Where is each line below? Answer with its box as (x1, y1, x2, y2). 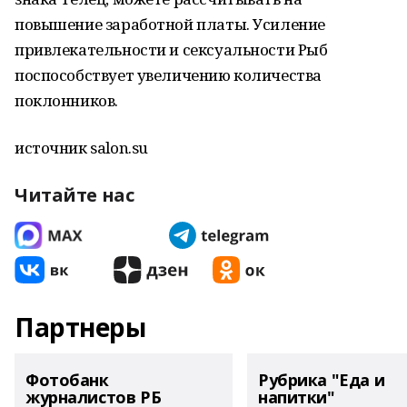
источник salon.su (15, 137, 148, 158)
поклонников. (15, 90, 118, 111)
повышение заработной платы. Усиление (15, 14, 325, 35)
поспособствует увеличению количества (15, 65, 322, 85)
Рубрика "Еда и (258, 369, 385, 391)
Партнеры (15, 310, 146, 344)
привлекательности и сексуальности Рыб (15, 39, 328, 60)
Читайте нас (15, 183, 134, 207)
